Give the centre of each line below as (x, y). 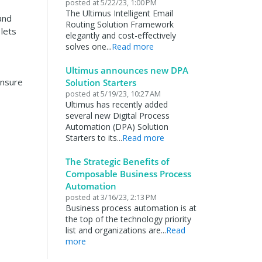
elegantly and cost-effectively (120, 35)
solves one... (88, 46)
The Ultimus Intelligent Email (119, 13)
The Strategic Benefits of (117, 161)
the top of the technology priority (128, 219)
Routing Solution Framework (119, 24)
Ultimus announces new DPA (127, 70)
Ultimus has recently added (116, 104)
